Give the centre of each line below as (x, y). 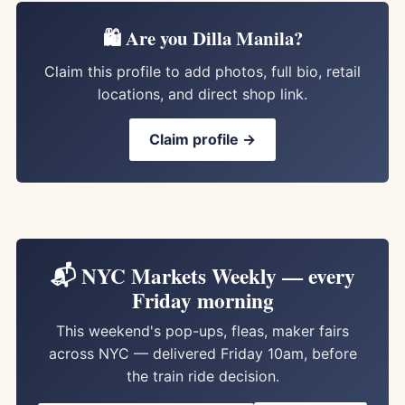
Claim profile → (202, 139)
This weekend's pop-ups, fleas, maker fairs (202, 331)
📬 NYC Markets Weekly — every (202, 276)
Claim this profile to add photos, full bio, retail (202, 71)
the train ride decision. (202, 376)
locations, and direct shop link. (202, 94)
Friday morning (202, 300)
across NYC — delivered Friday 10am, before (202, 353)
